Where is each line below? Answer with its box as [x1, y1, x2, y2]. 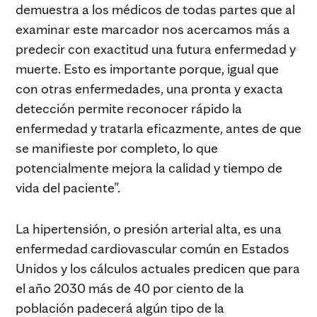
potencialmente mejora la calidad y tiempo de [16, 159, 282, 177]
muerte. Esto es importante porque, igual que [16, 60, 279, 78]
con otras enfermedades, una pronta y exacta [16, 80, 283, 98]
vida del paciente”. [16, 179, 120, 197]
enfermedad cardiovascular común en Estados [16, 240, 289, 258]
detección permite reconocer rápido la [16, 100, 242, 117]
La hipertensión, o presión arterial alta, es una [16, 220, 282, 238]
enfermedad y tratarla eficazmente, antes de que [16, 120, 301, 137]
